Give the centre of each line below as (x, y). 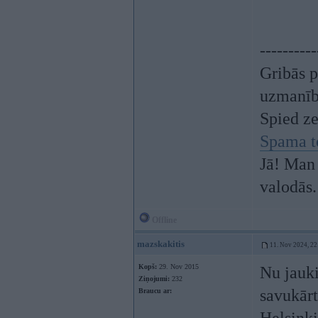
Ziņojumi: (154, 279)
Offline (163, 220)
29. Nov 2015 (178, 267)
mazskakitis (161, 244)
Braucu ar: (155, 291)
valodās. (288, 187)
